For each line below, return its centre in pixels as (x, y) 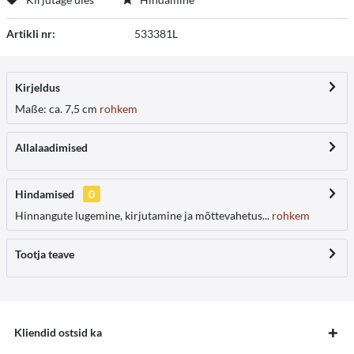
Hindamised (45, 194)
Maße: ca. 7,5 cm (56, 108)
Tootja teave (45, 254)
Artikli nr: (31, 33)
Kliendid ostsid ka (58, 332)
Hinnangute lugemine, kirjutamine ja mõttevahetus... (142, 215)
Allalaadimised (51, 147)
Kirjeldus (38, 87)
